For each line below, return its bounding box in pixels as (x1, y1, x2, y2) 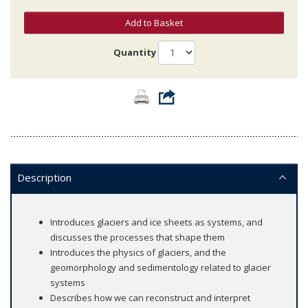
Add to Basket (125, 16, 183, 29)
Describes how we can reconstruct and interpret (50, 291, 250, 304)
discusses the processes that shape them (50, 230, 225, 243)
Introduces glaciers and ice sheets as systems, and (50, 215, 263, 228)
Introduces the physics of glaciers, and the (50, 245, 226, 258)
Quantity (113, 46, 156, 59)
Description (17, 170, 71, 184)
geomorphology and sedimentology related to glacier (50, 261, 271, 274)
